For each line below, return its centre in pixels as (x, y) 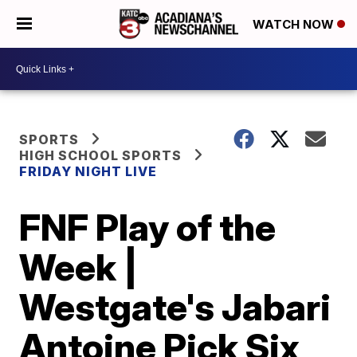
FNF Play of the (148, 227)
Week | (79, 267)
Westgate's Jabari (175, 307)
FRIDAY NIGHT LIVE (88, 171)
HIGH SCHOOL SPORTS (101, 155)
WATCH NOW (295, 25)
